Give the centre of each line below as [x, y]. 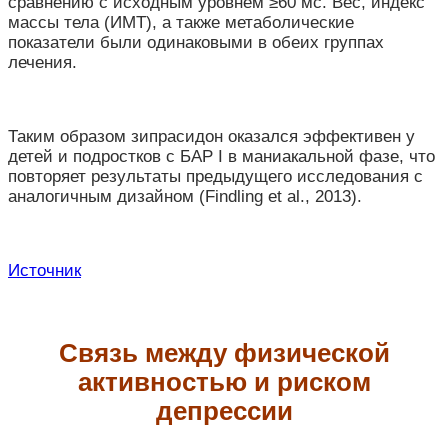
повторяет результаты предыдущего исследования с [215, 176]
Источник [44, 270]
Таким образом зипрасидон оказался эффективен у [211, 136]
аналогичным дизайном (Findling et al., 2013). [187, 196]
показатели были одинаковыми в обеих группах [196, 42]
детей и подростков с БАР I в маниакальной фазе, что [221, 156]
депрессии [224, 410]
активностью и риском [224, 381]
